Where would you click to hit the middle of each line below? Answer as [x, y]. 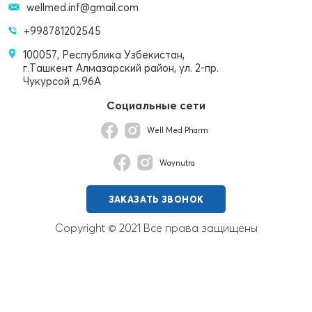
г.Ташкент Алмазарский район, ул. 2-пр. [121, 68]
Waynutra [177, 163]
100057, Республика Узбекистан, [104, 54]
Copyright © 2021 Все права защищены [156, 228]
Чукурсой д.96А [62, 81]
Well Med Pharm [177, 130]
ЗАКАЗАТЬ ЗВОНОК [156, 200]
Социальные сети [156, 105]
